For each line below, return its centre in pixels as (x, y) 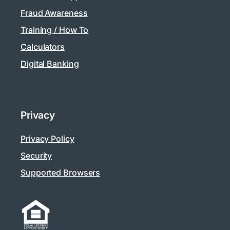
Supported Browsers (61, 172)
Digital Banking (50, 63)
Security (36, 155)
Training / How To (55, 30)
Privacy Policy (47, 138)
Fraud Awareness (54, 13)
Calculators (43, 46)
